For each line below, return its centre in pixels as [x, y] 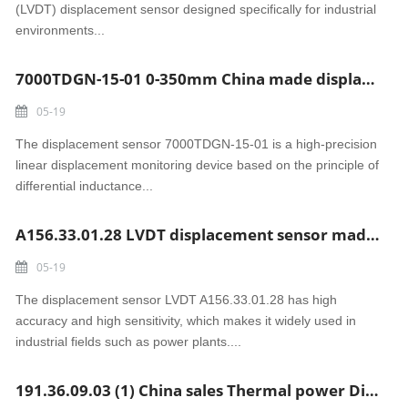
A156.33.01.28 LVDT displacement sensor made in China [373, 235]
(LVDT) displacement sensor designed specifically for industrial [196, 9]
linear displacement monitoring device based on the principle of [198, 165]
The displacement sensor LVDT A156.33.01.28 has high [177, 300]
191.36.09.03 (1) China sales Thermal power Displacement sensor [372, 390]
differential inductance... [85, 186]
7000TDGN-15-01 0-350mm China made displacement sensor [369, 79]
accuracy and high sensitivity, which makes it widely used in [186, 321]
